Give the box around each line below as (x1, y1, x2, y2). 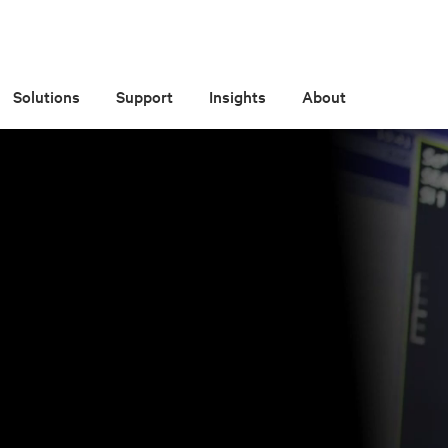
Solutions (13, 85, 81, 107)
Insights (209, 85, 267, 107)
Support (116, 85, 174, 107)
